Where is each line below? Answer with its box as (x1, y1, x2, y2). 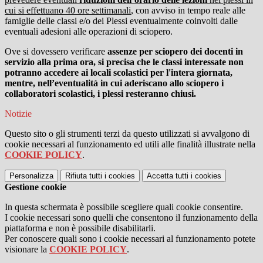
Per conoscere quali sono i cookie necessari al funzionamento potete (5, 234, 255, 244)
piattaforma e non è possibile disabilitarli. (5, 223, 156, 234)
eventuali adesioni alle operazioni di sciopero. (5, 26, 173, 37)
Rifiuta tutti (65, 171, 102, 181)
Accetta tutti (147, 171, 188, 181)
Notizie (5, 109, 32, 119)
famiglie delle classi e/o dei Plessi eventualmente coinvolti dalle (5, 16, 238, 26)
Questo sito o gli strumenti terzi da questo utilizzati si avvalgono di (5, 129, 249, 139)
